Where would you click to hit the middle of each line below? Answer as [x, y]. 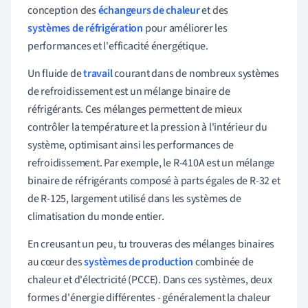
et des [214, 10]
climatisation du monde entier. [96, 216]
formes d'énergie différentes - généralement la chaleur [150, 297]
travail [98, 73]
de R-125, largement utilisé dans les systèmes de [134, 198]
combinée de [223, 262]
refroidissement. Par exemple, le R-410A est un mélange [151, 163]
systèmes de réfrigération [85, 28]
